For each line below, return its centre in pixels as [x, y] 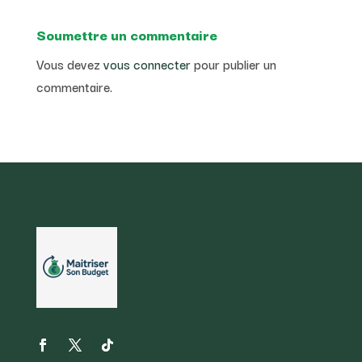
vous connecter [147, 63]
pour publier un [233, 63]
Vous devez [69, 63]
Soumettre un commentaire [126, 34]
